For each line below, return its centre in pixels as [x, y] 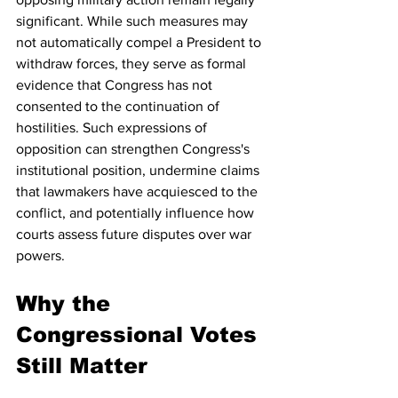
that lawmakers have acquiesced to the [139, 191]
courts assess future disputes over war [135, 234]
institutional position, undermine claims [139, 170]
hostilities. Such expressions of [113, 127]
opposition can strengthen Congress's [135, 148]
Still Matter [82, 365]
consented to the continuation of [119, 106]
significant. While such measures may [134, 20]
